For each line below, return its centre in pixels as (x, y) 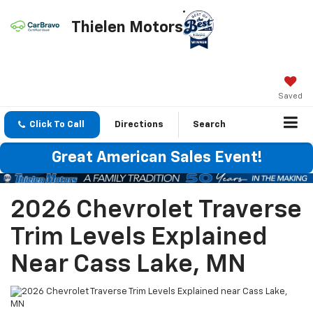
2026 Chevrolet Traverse (156, 210)
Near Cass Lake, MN (128, 264)
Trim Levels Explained (139, 237)
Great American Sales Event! (156, 158)
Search (209, 125)
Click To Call (57, 125)
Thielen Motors (127, 28)
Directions (139, 125)
